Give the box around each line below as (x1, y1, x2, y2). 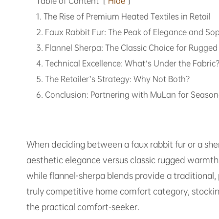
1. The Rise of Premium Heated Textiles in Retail (36, 11, 211, 22)
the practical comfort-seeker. (26, 201, 139, 212)
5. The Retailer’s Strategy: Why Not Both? (36, 74, 190, 84)
